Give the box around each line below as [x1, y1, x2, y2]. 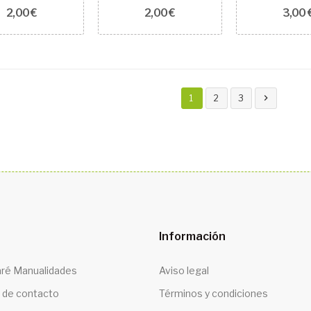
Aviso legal [159, 264, 209, 277]
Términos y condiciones [159, 287, 268, 299]
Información [159, 230, 226, 244]
